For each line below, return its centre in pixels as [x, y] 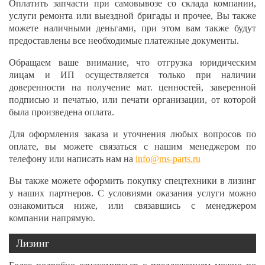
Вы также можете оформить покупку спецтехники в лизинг [132, 181]
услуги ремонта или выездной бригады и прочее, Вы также [132, 16]
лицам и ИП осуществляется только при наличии [132, 75]
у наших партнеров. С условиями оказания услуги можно [132, 193]
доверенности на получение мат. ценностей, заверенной [132, 87]
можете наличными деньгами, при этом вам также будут [132, 28]
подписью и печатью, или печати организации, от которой [132, 100]
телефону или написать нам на [72, 159]
